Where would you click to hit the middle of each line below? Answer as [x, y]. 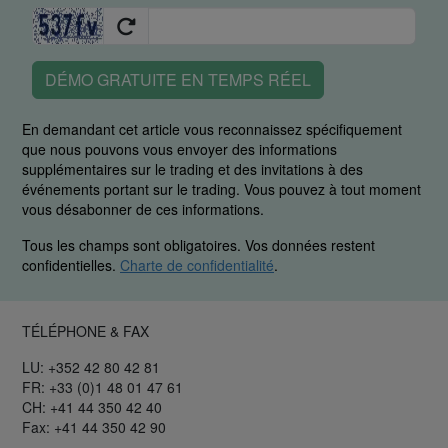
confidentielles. [71, 265]
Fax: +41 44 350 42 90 [94, 427]
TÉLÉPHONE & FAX [85, 331]
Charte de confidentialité [197, 265]
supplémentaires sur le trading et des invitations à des [192, 169]
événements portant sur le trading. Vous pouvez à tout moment [221, 189]
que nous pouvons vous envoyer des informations [179, 149]
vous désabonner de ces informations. [143, 209]
